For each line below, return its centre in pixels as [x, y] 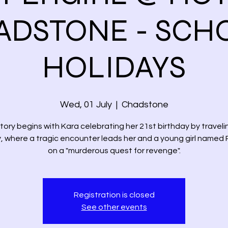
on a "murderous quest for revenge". [114, 151]
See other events [114, 207]
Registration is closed [114, 195]
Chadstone [145, 105]
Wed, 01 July [86, 105]
